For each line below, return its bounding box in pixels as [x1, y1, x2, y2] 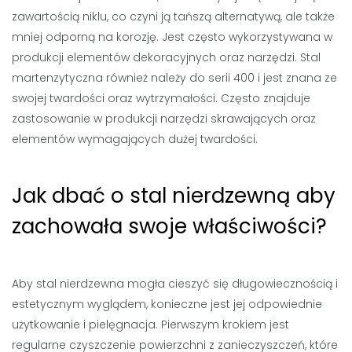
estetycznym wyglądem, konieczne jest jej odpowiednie [12, 296, 322, 312]
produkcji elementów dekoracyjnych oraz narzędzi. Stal [12, 49, 321, 65]
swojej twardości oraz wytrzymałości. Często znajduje [12, 90, 310, 106]
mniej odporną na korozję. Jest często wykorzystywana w [12, 29, 332, 45]
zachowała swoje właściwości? [12, 212, 327, 240]
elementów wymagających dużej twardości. [12, 131, 258, 147]
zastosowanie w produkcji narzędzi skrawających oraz [12, 111, 316, 126]
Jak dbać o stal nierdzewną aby [12, 181, 335, 210]
